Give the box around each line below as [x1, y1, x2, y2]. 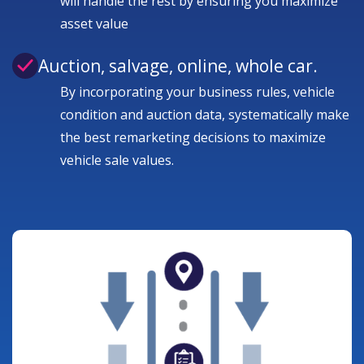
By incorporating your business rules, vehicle [60, 82, 335, 101]
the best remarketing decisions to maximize [60, 128, 326, 146]
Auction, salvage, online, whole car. [38, 54, 318, 77]
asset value [60, 14, 128, 32]
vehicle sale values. [60, 150, 174, 169]
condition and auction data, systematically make [60, 105, 349, 123]
